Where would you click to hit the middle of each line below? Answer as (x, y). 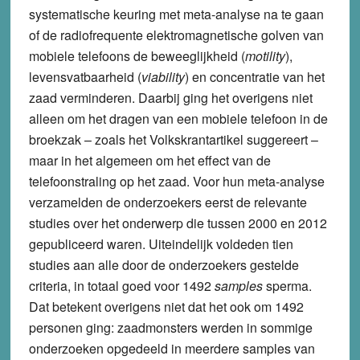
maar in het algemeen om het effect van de (149, 160)
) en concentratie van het (254, 76)
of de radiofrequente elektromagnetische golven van (176, 35)
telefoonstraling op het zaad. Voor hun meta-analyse (176, 181)
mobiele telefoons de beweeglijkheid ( (137, 55)
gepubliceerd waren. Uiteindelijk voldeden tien (161, 243)
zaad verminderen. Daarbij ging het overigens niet (170, 97)
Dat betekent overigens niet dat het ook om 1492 (166, 306)
